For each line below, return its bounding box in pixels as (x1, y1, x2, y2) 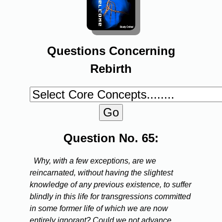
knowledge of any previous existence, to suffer (30, 180, 191, 189)
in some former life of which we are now (30, 204, 168, 213)
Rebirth (90, 62, 132, 76)
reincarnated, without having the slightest (30, 168, 173, 177)
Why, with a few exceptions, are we (34, 157, 156, 166)
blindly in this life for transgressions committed (30, 192, 191, 201)
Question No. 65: (63, 131, 159, 145)
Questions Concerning (47, 44, 175, 58)
